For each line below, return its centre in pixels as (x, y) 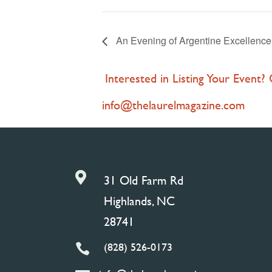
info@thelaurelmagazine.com (173, 104)
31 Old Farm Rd (144, 180)
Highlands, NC (139, 200)
